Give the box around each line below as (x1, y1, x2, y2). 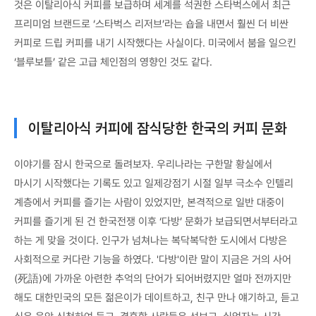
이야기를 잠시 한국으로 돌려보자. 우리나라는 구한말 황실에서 (14, 158, 272, 171)
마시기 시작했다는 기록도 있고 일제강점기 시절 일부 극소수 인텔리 (14, 177, 293, 190)
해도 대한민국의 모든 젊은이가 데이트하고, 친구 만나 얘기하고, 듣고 (14, 291, 299, 305)
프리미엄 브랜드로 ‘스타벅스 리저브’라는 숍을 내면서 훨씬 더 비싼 (14, 17, 288, 30)
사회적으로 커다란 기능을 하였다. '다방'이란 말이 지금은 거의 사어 (14, 253, 291, 267)
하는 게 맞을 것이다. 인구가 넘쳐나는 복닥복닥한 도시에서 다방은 (14, 234, 287, 248)
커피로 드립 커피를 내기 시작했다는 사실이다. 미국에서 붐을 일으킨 (14, 36, 296, 49)
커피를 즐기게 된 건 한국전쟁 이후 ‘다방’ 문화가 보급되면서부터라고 (14, 215, 298, 229)
